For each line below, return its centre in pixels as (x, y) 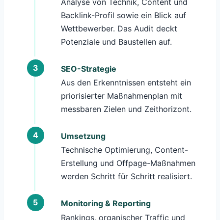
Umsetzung (83, 136)
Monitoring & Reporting (106, 203)
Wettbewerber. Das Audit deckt (119, 28)
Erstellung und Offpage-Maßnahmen (128, 163)
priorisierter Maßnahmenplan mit (121, 96)
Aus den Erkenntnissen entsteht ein (126, 83)
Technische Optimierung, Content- (124, 150)
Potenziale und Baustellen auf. (116, 41)
